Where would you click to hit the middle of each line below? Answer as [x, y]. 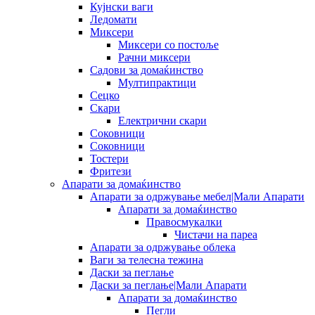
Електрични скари [162, 120]
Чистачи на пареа [216, 234]
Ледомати [114, 19]
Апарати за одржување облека [163, 247]
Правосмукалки [184, 221]
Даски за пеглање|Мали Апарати [168, 285]
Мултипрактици [157, 82]
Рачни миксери [154, 57]
